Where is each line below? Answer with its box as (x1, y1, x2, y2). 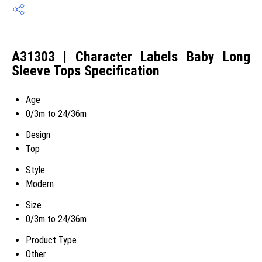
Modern (26, 178, 54, 189)
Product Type (26, 235, 77, 246)
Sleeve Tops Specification (12, 63, 160, 80)
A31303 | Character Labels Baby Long (12, 49, 250, 65)
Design (26, 129, 50, 140)
